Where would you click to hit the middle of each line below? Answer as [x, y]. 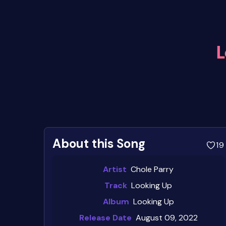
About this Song [99, 143]
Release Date [105, 217]
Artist [115, 169]
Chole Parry [152, 169]
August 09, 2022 [166, 217]
